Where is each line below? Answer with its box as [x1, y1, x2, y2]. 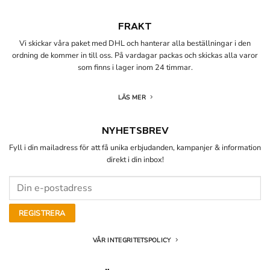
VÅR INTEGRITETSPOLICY [93, 236, 171, 245]
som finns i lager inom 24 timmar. [77, 62, 193, 74]
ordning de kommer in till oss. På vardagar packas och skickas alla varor [12, 50, 258, 61]
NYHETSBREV [101, 125, 169, 135]
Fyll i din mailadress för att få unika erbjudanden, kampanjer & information [9, 142, 261, 154]
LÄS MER [118, 93, 146, 102]
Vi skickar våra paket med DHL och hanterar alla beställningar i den [19, 38, 251, 49]
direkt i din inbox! [106, 154, 164, 166]
